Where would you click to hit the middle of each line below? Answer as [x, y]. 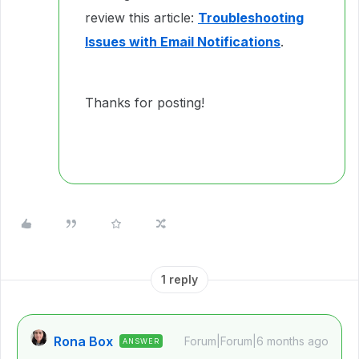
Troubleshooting [251, 18]
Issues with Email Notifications [183, 42]
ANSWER [141, 341]
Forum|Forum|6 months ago [256, 341]
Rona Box [83, 341]
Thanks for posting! [147, 103]
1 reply [179, 279]
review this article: [141, 18]
